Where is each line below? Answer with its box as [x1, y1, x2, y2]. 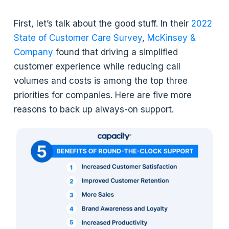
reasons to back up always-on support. [14, 104, 174, 114]
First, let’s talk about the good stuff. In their [14, 18, 189, 29]
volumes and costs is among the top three [14, 75, 188, 86]
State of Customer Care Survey [14, 32, 143, 43]
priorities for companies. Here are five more [14, 89, 192, 100]
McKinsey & [147, 32, 196, 43]
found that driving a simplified [53, 47, 178, 57]
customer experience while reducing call [14, 61, 181, 72]
